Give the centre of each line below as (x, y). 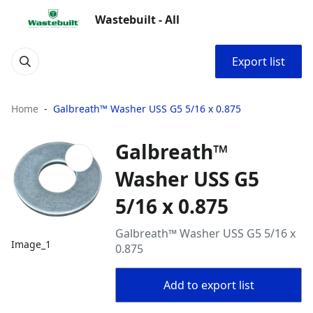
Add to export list (209, 285)
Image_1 (31, 245)
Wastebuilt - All (137, 20)
